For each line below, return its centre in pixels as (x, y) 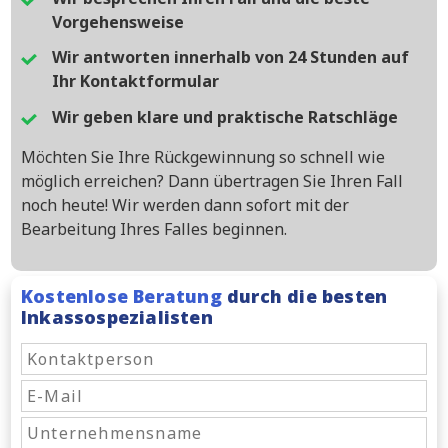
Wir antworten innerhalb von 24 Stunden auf (230, 57)
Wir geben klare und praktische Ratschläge (225, 116)
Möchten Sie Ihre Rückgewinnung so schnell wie (203, 156)
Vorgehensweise (118, 22)
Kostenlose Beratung (121, 295)
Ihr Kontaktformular (135, 81)
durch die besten (304, 295)
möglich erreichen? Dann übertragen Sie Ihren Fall (212, 180)
